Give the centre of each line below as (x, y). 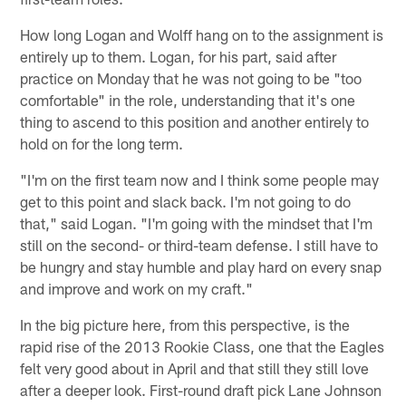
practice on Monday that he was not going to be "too (191, 77)
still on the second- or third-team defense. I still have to (199, 244)
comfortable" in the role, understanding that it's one (188, 99)
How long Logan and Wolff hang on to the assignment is (202, 34)
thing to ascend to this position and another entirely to (195, 121)
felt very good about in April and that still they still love (195, 367)
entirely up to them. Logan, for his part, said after (179, 56)
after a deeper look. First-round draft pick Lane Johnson (201, 389)
